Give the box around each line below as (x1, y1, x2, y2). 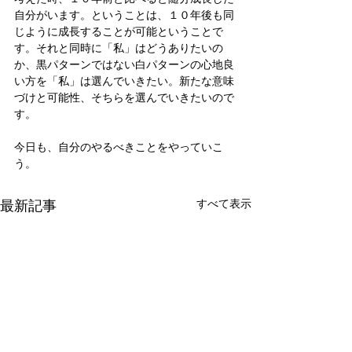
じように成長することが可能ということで (14, 24, 223, 38)
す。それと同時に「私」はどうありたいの (14, 41, 223, 54)
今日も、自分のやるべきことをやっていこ (14, 140, 223, 153)
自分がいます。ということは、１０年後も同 (14, 8, 234, 21)
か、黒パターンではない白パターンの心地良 (14, 57, 234, 71)
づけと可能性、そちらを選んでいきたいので (14, 90, 234, 104)
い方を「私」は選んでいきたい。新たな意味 (14, 74, 234, 87)
